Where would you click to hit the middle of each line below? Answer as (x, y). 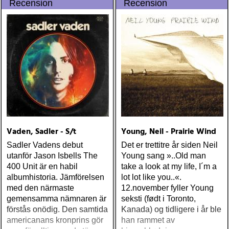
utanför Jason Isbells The (52, 156)
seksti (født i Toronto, (158, 199)
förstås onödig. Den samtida (57, 209)
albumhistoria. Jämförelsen (55, 177)
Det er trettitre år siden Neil (169, 145)
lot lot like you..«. (151, 177)
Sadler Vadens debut (45, 145)
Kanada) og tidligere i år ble (171, 209)
